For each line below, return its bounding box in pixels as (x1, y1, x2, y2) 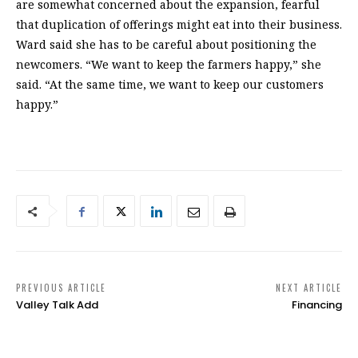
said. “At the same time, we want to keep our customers (16, 77, 324, 93)
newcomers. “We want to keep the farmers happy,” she (16, 57, 321, 73)
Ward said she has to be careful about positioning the (16, 37, 316, 53)
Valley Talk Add (16, 297, 98, 313)
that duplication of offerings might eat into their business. (16, 17, 342, 33)
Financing (291, 297, 342, 313)
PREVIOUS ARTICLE (16, 281, 106, 295)
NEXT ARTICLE (275, 281, 342, 295)
